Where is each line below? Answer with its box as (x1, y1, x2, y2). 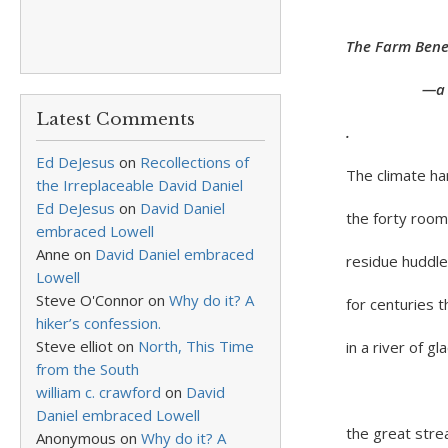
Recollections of (140, 152, 249, 172)
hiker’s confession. (36, 313, 161, 333)
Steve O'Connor (36, 290, 144, 310)
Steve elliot (36, 336, 113, 356)
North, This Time (138, 336, 254, 356)
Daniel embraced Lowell (36, 405, 200, 425)
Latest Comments (36, 109, 195, 130)
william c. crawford (36, 382, 161, 402)
